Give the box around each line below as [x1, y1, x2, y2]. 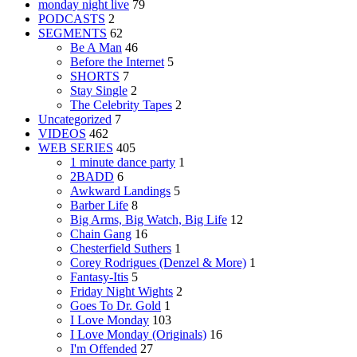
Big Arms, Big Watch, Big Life [70, 212, 227, 226]
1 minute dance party [70, 155, 175, 169]
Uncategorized [38, 112, 112, 126]
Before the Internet [70, 54, 164, 69]
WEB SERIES [38, 140, 113, 155]
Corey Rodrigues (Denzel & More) [70, 255, 246, 269]
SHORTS [70, 69, 120, 83]
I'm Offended [70, 341, 137, 355]
